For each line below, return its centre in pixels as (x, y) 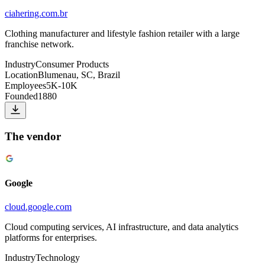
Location (21, 75)
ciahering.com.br (36, 13)
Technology (58, 257)
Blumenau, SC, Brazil (79, 75)
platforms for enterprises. (51, 237)
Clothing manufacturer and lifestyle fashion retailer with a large (122, 33)
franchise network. (39, 44)
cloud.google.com (38, 206)
